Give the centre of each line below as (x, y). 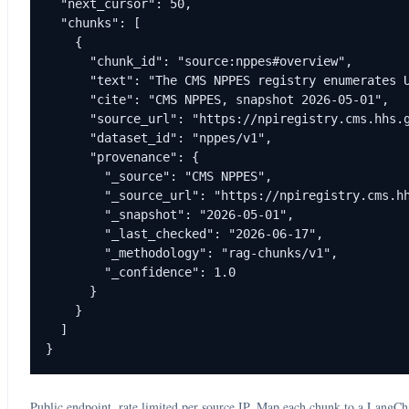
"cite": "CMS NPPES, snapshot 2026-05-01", (217, 100)
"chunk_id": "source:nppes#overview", (199, 61)
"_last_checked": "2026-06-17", (184, 234)
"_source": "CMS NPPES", (159, 176)
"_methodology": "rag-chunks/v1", (192, 253)
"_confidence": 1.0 (141, 272)
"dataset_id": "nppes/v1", (159, 138)
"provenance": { (122, 157)
